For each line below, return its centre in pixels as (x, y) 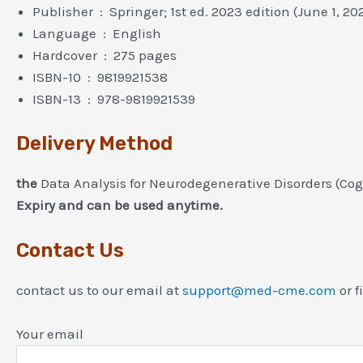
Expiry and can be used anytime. (120, 205)
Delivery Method (94, 143)
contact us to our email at (99, 290)
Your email (50, 334)
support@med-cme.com (259, 290)
